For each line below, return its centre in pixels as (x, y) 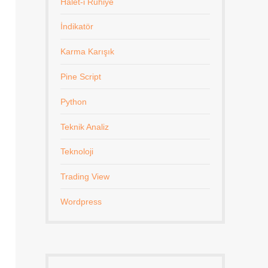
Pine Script (81, 76)
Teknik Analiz (85, 127)
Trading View (85, 177)
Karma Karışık (87, 52)
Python (74, 101)
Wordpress (81, 201)
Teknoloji (77, 152)
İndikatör (77, 27)
